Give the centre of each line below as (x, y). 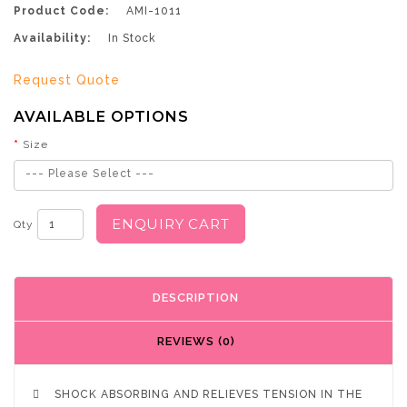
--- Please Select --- (90, 174)
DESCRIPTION (196, 297)
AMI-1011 (152, 11)
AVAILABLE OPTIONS (101, 117)
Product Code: (61, 11)
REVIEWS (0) (196, 341)
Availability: (52, 38)
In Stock (130, 38)
